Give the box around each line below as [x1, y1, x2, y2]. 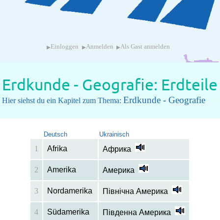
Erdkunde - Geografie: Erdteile [2, 75, 218, 94]
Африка [103, 145, 132, 154]
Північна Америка [103, 187, 168, 196]
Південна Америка [103, 208, 171, 217]
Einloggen [51, 43, 79, 51]
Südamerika [47, 208, 90, 217]
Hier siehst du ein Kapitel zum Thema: [2, 96, 124, 105]
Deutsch [44, 131, 68, 138]
